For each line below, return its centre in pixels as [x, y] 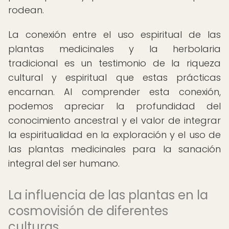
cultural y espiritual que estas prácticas [114, 77]
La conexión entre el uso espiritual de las [114, 35]
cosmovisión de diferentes [88, 211]
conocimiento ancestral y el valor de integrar [114, 120]
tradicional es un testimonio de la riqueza [114, 63]
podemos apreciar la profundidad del [114, 106]
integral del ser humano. [64, 163]
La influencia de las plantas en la [108, 195]
